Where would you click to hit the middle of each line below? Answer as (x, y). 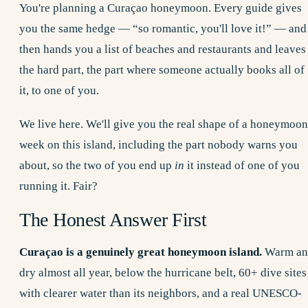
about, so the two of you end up (97, 166)
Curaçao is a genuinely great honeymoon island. (141, 252)
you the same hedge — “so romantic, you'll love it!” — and (163, 29)
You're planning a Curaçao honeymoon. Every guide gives (161, 8)
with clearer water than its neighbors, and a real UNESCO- (161, 293)
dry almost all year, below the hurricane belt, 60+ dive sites (163, 272)
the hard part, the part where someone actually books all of (162, 70)
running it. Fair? (58, 186)
